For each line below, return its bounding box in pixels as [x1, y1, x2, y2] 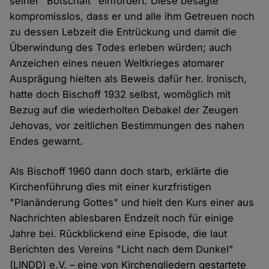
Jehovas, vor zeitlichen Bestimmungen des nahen [10, 119, 245, 132]
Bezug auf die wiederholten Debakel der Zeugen [10, 104, 239, 116]
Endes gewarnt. [10, 135, 83, 148]
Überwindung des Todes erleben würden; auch [10, 41, 232, 54]
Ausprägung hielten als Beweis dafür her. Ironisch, [10, 73, 247, 85]
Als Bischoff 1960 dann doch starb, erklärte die [10, 165, 229, 178]
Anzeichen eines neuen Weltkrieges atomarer [10, 57, 225, 70]
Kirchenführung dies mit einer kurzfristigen [10, 181, 212, 193]
